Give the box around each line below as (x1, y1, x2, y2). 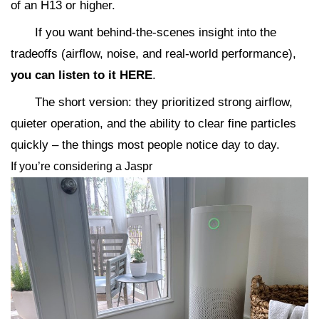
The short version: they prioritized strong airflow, (35, 95, 293, 110)
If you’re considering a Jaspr (11, 160, 152, 173)
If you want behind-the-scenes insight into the (35, 26, 276, 40)
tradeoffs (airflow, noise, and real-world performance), (11, 47, 296, 61)
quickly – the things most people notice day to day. (11, 138, 280, 152)
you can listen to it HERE (11, 68, 152, 83)
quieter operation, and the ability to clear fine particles (11, 117, 296, 131)
